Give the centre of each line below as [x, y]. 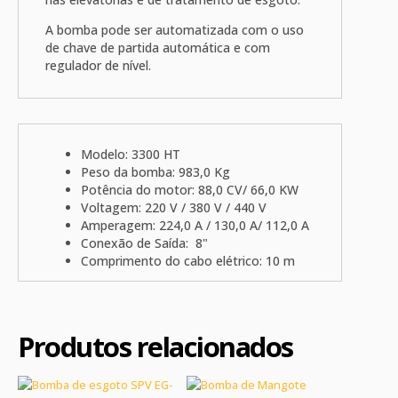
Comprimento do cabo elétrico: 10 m [188, 261]
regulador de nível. [98, 66]
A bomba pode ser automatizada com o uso [175, 30]
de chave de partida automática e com [158, 48]
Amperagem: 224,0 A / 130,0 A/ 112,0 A [195, 226]
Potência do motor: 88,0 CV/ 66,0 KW [190, 190]
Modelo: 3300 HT [131, 155]
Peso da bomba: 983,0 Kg [155, 172]
